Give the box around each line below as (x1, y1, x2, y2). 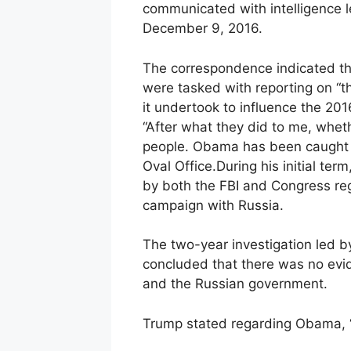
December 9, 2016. (143, 20, 262, 37)
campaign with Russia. (143, 197, 284, 213)
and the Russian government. (143, 276, 327, 292)
